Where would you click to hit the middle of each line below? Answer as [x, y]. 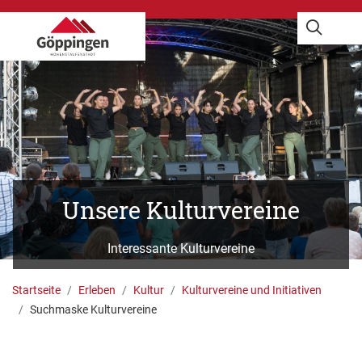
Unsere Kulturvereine [181, 210]
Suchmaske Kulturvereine [93, 310]
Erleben [97, 290]
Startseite [36, 290]
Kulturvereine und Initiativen [252, 290]
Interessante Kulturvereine [181, 248]
